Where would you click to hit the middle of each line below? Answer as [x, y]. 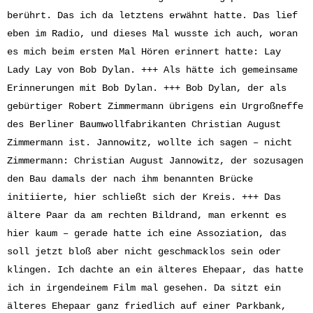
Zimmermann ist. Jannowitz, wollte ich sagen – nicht [150, 143]
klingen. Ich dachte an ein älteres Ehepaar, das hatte [155, 270]
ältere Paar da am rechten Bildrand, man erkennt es [147, 215]
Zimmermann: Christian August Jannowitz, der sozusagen [155, 161]
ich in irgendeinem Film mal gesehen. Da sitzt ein [144, 288]
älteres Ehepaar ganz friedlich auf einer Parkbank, [147, 306]
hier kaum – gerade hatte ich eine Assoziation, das [147, 233]
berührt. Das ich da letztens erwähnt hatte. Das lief [152, 15]
